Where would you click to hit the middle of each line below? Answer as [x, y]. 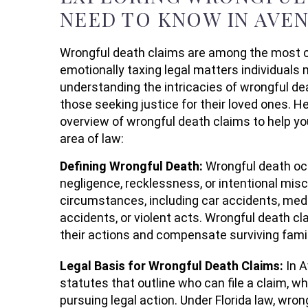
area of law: [92, 139]
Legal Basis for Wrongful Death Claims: [173, 265]
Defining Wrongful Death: [131, 166]
